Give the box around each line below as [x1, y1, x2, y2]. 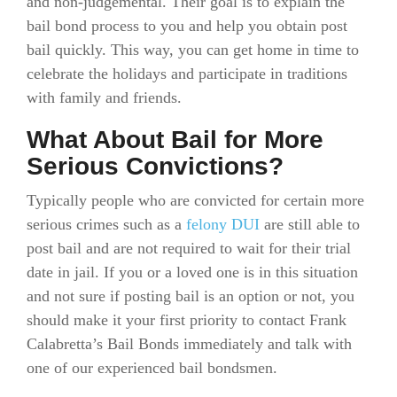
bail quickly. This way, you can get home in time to [27, 41, 359, 58]
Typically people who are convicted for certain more [27, 191, 364, 209]
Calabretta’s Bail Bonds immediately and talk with [27, 334, 352, 353]
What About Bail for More [27, 126, 323, 153]
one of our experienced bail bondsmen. [27, 358, 277, 377]
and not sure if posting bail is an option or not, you [27, 286, 354, 305]
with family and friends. [27, 89, 182, 106]
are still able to [260, 214, 360, 233]
